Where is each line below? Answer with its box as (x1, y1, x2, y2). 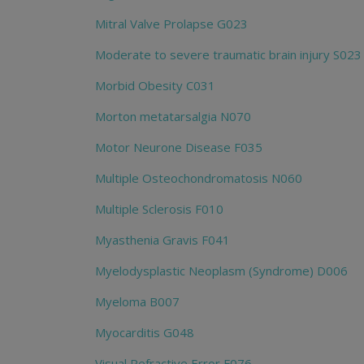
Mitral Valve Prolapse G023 (95, 15, 248, 32)
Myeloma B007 (95, 293, 180, 310)
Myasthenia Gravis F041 (95, 232, 230, 249)
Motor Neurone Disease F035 (95, 139, 262, 156)
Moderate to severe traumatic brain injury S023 (95, 46, 362, 63)
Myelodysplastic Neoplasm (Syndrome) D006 (95, 262, 348, 279)
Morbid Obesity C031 (95, 77, 215, 94)
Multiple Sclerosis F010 (95, 201, 223, 218)
